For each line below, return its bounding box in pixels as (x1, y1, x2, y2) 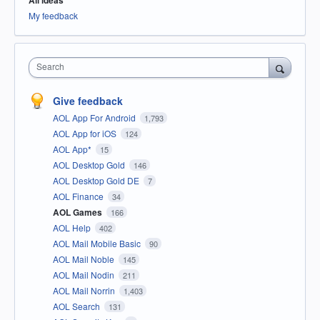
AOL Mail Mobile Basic (53, 237, 143, 250)
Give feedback (53, 94, 123, 109)
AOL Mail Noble (53, 253, 116, 266)
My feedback (29, 9, 78, 22)
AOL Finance (53, 190, 106, 203)
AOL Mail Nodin (53, 269, 116, 281)
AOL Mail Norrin (53, 284, 117, 297)
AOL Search (53, 300, 102, 313)
